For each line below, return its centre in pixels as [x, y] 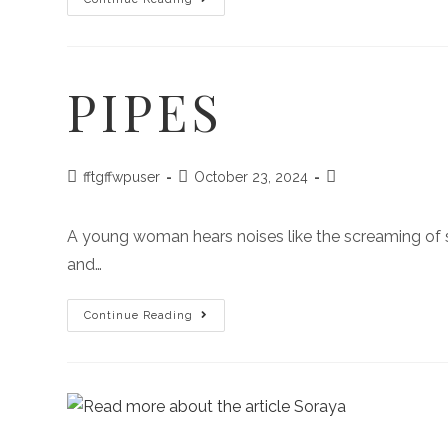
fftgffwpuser [122, 176]
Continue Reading [139, 315]
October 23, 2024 [251, 176]
